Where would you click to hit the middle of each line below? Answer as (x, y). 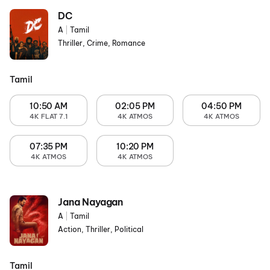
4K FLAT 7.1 (49, 116)
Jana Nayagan (91, 202)
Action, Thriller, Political (101, 229)
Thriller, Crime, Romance (102, 43)
